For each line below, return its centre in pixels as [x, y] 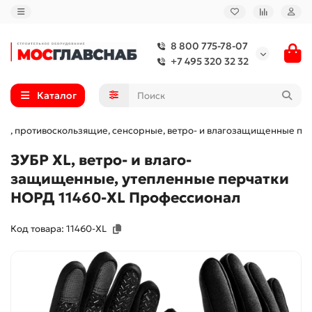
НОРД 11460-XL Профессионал [126, 198]
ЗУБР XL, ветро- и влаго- [101, 160]
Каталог [56, 95]
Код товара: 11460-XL [58, 229]
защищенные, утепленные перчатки [150, 179]
